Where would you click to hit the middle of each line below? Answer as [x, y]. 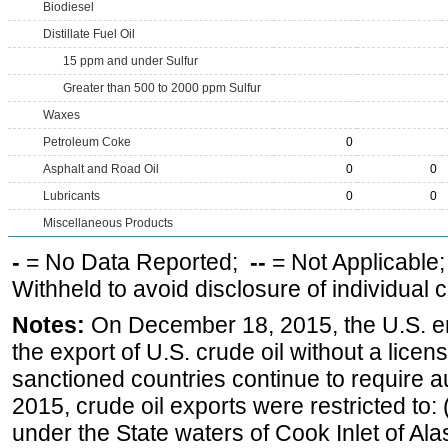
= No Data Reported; [135, 262]
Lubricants [71, 196]
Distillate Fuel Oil [89, 34]
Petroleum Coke [87, 142]
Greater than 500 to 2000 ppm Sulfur [162, 88]
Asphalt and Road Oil [101, 169]
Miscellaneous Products [108, 223]
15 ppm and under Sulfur [130, 61]
